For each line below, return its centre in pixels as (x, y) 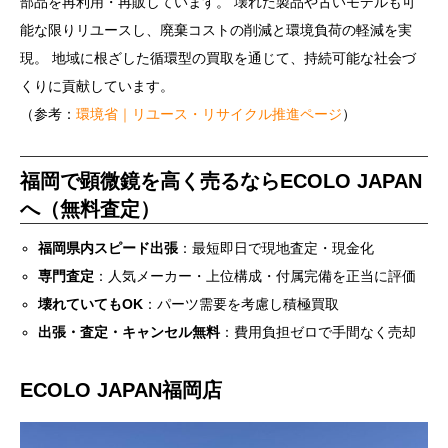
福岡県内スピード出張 (108, 247)
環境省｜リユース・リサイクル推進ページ (209, 113)
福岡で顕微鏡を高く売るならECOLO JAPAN (221, 180)
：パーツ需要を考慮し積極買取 (241, 303)
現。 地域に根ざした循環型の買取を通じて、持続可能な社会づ (218, 57)
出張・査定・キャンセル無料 (129, 331)
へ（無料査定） (90, 208)
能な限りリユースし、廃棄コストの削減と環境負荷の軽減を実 (216, 29)
